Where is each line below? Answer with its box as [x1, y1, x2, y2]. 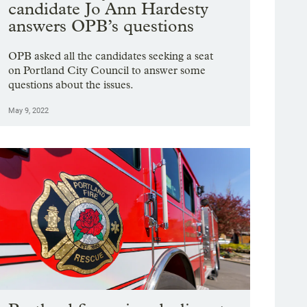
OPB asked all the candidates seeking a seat [8, 49, 214, 62]
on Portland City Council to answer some [8, 63, 206, 77]
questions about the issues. [8, 77, 134, 91]
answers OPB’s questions [8, 15, 195, 36]
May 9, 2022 [8, 106, 49, 115]
